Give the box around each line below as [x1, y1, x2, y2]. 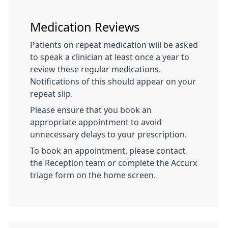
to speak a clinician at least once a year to [30, 53, 189, 61]
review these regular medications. [30, 65, 161, 73]
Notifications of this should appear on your [30, 77, 196, 85]
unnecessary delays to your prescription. [30, 130, 187, 138]
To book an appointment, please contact [30, 147, 185, 155]
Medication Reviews [30, 21, 139, 33]
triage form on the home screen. [30, 171, 156, 179]
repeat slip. [30, 90, 73, 98]
